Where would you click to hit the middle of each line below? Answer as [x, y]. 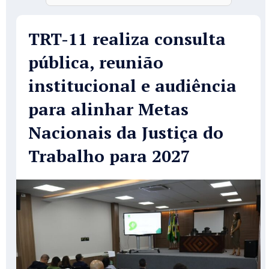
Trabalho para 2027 [109, 156]
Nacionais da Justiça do [126, 132]
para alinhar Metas [108, 109]
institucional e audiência [132, 85]
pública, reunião [96, 62]
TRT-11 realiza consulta [127, 38]
